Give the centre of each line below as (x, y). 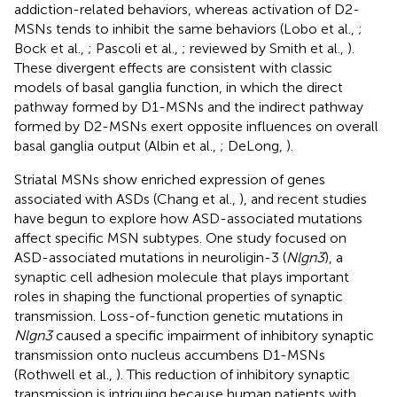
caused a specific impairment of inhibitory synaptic (213, 335)
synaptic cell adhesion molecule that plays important (182, 276)
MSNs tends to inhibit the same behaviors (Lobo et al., (186, 28)
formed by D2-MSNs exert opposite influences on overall (196, 126)
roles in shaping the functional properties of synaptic (179, 296)
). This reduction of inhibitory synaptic (233, 374)
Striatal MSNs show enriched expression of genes (170, 179)
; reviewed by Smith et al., (265, 48)
